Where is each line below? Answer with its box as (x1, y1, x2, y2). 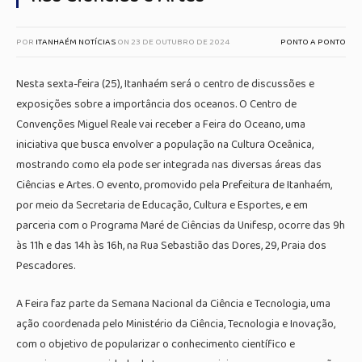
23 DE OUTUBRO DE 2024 (131, 35, 229, 49)
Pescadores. (16, 257, 75, 275)
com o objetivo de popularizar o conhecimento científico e (16, 335, 295, 353)
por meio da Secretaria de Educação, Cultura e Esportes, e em (16, 196, 308, 214)
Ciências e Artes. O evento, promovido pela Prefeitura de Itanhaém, (16, 176, 332, 194)
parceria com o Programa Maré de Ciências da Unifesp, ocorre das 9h (16, 217, 345, 234)
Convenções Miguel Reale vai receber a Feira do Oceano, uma (16, 116, 305, 133)
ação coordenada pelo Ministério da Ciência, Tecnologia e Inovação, (16, 314, 335, 333)
